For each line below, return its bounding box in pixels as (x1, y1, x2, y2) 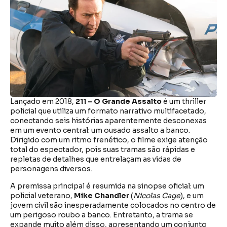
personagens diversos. (10, 164, 92, 174)
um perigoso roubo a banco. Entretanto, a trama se (10, 210, 193, 219)
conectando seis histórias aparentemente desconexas (10, 116, 207, 126)
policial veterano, (10, 191, 74, 200)
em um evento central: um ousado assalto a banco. (10, 126, 190, 135)
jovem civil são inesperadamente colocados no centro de (10, 200, 216, 210)
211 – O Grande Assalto (75, 97, 162, 106)
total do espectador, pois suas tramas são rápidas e (10, 145, 195, 155)
